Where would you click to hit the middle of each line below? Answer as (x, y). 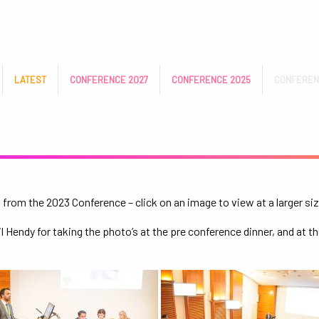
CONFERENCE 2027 (109, 79)
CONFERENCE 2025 (211, 79)
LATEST (30, 79)
